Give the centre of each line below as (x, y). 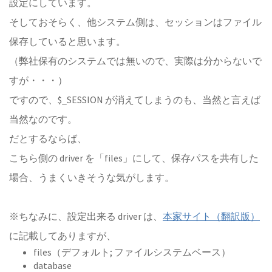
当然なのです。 (43, 119)
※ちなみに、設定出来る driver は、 (86, 216)
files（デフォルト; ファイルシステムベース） (132, 252)
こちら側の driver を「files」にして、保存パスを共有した (134, 158)
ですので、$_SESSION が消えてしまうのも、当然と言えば (135, 100)
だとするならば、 (48, 138)
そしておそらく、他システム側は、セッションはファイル (135, 22)
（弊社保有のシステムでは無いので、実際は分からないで (135, 61)
